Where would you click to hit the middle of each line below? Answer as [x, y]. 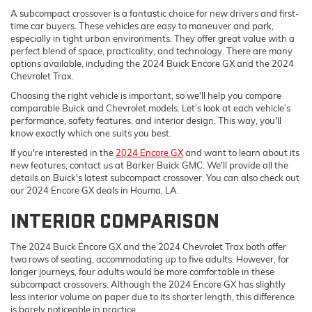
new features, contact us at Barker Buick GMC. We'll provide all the [149, 165]
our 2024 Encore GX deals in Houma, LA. [95, 190]
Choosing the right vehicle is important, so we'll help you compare [146, 95]
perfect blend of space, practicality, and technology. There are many [151, 50]
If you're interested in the [63, 152]
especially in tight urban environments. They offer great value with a [153, 38]
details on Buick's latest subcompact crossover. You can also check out [155, 177]
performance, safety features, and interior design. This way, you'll [146, 120]
